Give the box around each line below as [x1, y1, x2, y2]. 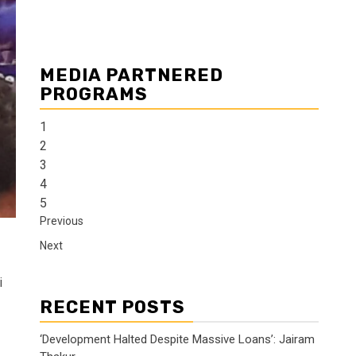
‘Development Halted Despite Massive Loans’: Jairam [40, 332, 315, 346]
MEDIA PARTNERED [40, 64, 223, 86]
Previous [40, 215, 83, 227]
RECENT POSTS [40, 296, 185, 318]
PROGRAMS [40, 83, 148, 105]
